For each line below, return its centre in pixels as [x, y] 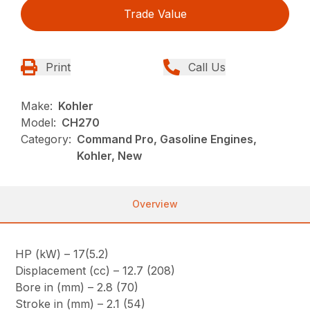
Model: [39, 123]
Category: [46, 139]
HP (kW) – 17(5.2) [62, 254]
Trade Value [155, 14]
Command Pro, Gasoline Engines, [167, 139]
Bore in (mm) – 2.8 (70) [77, 288]
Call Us [207, 67]
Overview [155, 204]
